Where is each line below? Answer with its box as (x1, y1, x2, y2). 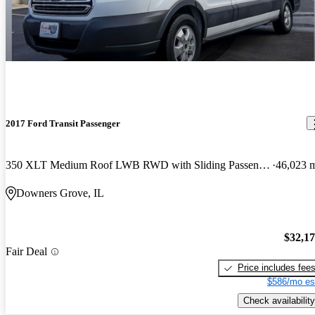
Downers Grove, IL (16, 186, 104, 199)
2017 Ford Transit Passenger (6, 117, 120, 129)
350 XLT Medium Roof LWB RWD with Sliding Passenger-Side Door (259, 158, 270, 171)
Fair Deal (6, 245, 47, 257)
